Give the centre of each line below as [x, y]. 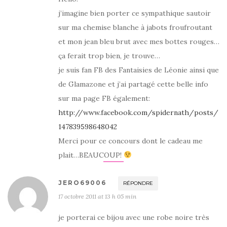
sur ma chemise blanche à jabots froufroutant [135, 27]
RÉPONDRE [138, 183]
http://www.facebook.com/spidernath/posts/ [138, 112]
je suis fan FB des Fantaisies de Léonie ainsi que [139, 70]
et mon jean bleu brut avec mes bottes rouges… [139, 42]
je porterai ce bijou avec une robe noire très [134, 217]
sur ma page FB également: [104, 98]
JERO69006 [82, 183]
